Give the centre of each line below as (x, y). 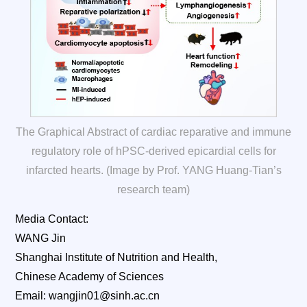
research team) (153, 190)
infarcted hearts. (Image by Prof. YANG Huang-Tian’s (153, 171)
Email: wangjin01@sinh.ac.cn (88, 296)
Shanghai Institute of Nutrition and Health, (116, 258)
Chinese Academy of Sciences (90, 277)
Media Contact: (52, 219)
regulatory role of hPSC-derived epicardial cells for (153, 151)
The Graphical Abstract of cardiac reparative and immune (153, 132)
